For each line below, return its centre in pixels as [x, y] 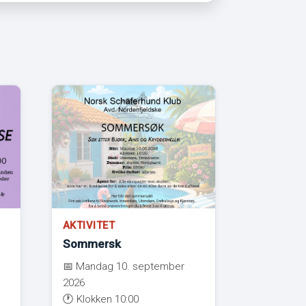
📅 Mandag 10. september [123, 266]
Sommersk [92, 244]
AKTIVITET [89, 225]
